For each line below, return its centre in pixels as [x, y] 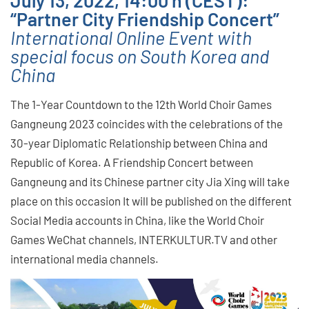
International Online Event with [131, 37]
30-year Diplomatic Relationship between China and [139, 142]
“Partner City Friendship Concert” [145, 18]
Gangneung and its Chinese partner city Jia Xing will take [150, 181]
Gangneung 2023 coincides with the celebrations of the [147, 123]
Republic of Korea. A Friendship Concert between [132, 162]
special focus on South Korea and [140, 56]
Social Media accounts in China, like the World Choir [137, 220]
